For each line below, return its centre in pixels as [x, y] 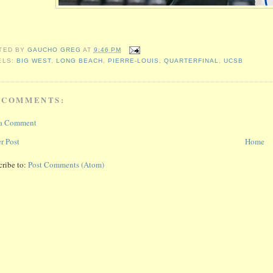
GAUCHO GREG [55, 50]
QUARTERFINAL [192, 61]
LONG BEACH [79, 61]
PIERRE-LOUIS [133, 61]
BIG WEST [34, 61]
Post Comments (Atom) [66, 165]
